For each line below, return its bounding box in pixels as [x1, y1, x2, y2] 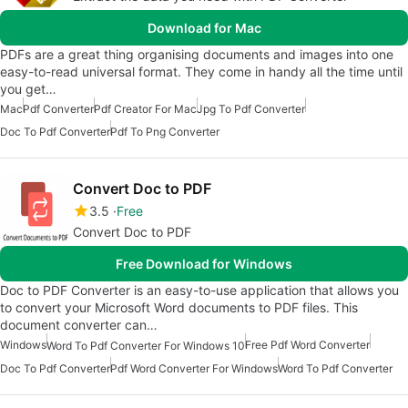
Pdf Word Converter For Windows [110, 362, 278, 376]
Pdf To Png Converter [110, 125, 219, 139]
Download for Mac [147, 20, 261, 36]
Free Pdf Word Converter [245, 338, 370, 352]
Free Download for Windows [116, 256, 292, 272]
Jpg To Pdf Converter [197, 102, 305, 117]
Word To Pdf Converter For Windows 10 [46, 339, 245, 353]
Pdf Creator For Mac [94, 102, 197, 117]
